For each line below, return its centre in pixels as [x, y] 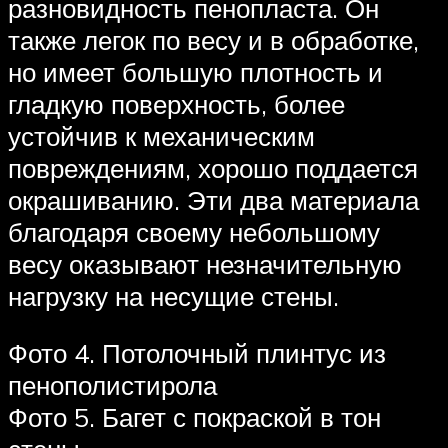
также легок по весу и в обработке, [213, 39]
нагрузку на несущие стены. [173, 295]
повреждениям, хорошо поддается [213, 167]
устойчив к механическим [161, 135]
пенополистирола [112, 385]
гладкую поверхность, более [176, 103]
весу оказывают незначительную [205, 263]
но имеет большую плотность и [195, 71]
